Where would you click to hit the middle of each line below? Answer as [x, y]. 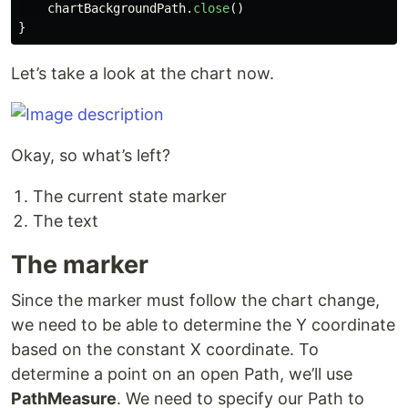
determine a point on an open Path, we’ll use [182, 374]
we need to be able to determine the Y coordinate [203, 325]
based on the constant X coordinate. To [165, 350]
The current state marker [130, 197]
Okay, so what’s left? [91, 156]
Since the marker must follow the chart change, [195, 301]
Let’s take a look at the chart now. [143, 74]
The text [66, 221]
